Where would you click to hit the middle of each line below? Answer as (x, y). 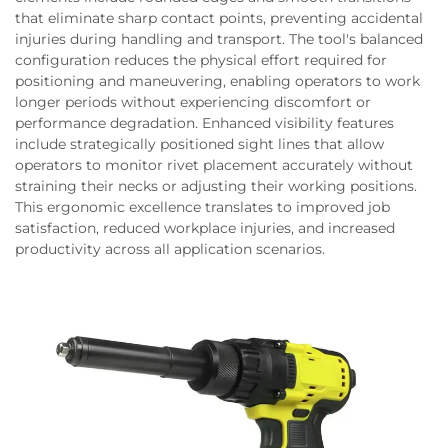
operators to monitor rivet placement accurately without (214, 164)
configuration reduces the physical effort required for (201, 59)
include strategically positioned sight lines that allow (199, 143)
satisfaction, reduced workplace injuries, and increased (205, 227)
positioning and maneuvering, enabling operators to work (217, 80)
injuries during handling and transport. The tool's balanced (219, 38)
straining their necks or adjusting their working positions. (216, 185)
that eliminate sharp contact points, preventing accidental (219, 17)
